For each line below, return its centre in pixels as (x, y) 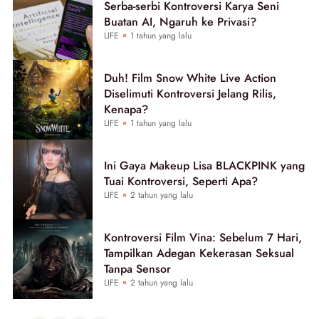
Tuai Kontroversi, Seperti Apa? (181, 181)
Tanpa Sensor (137, 268)
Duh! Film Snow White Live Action (190, 78)
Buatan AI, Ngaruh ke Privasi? (180, 21)
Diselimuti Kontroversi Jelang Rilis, (190, 93)
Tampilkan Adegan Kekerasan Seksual (199, 253)
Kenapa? (126, 109)
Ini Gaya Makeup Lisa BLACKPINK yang (204, 165)
